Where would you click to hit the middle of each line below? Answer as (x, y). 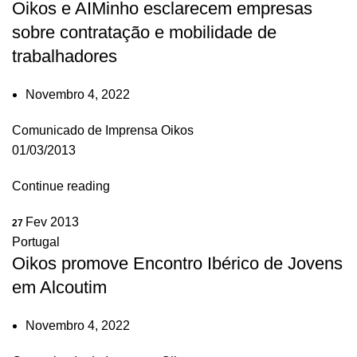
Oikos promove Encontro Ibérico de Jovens (177, 263)
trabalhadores (65, 56)
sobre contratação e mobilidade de (144, 32)
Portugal (36, 241)
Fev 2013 (52, 222)
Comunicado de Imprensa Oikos (103, 130)
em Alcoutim (59, 287)
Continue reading (61, 186)
